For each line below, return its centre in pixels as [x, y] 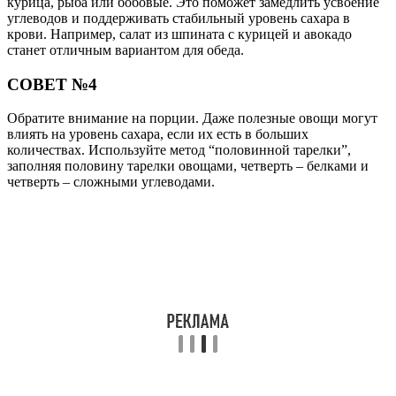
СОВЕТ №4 [52, 84]
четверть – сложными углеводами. [111, 182]
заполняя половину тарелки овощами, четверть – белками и [188, 166]
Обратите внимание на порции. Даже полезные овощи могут [192, 118]
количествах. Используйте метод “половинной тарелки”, [179, 150]
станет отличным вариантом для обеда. [126, 49]
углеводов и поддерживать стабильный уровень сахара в [179, 18]
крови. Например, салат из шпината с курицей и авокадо [179, 34]
